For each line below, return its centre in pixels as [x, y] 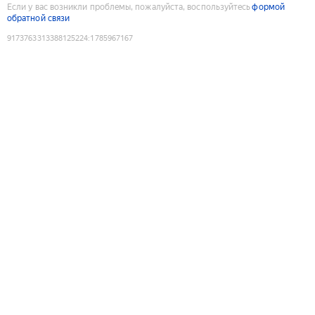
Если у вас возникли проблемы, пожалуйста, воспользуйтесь [129, 7]
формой [268, 7]
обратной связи [39, 18]
